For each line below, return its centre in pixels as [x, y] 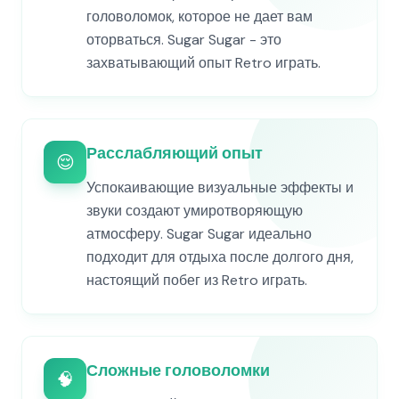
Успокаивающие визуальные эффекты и [220, 187]
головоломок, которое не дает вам [199, 16]
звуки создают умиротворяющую [195, 211]
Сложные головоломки [178, 370]
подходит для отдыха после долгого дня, [220, 257]
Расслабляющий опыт [175, 153]
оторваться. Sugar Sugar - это [184, 40]
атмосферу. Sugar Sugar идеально [199, 234]
